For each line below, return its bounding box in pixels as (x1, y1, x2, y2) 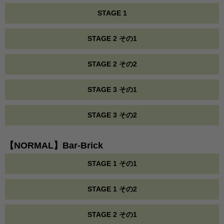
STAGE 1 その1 (87, 159, 137, 167)
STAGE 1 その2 (87, 185, 137, 193)
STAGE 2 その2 (87, 60, 137, 68)
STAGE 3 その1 (87, 85, 137, 93)
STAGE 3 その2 (87, 111, 137, 119)
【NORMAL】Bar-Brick (5, 140, 103, 150)
